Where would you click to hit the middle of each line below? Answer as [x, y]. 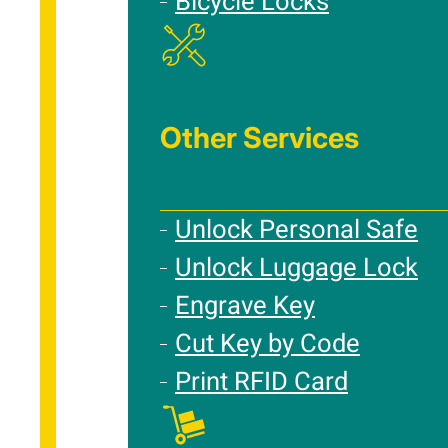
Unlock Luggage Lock [296, 268]
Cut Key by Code [267, 344]
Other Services [259, 137]
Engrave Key [245, 306]
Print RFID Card [261, 382]
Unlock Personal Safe [296, 230]
